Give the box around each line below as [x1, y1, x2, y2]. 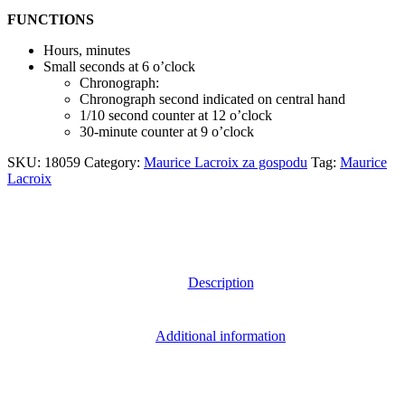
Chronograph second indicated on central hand [80, 90, 345, 107]
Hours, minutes [43, 42, 130, 58]
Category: [84, 154, 144, 170]
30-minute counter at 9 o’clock [80, 123, 254, 139]
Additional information [155, 328, 286, 344]
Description [187, 274, 254, 290]
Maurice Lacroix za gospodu [144, 154, 307, 170]
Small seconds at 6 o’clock [43, 58, 195, 74]
